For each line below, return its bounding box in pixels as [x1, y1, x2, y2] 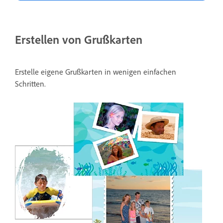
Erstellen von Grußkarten [15, 31, 142, 47]
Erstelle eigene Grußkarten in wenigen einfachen [15, 67, 176, 77]
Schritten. [15, 79, 46, 89]
